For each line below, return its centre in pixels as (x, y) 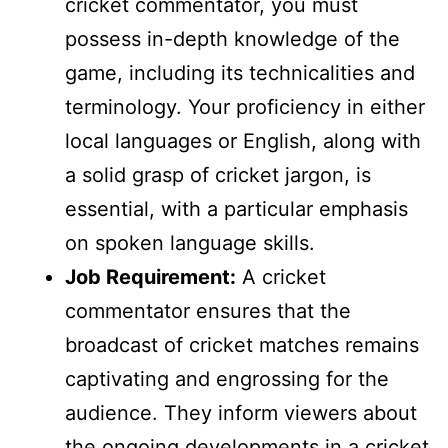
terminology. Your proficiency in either (245, 107)
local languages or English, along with (243, 141)
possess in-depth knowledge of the (232, 39)
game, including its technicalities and (240, 73)
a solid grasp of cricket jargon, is (218, 175)
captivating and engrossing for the (227, 379)
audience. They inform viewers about (241, 413)
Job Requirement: (150, 277)
